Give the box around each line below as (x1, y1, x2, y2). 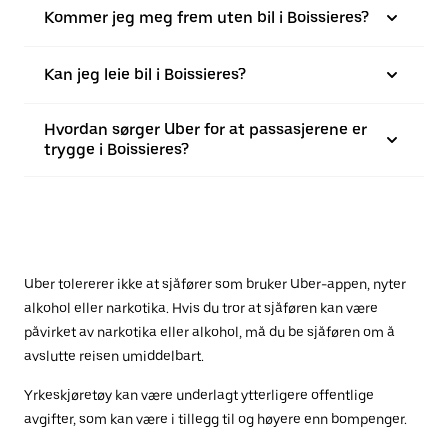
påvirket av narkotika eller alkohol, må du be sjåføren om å (24, 324, 395, 340)
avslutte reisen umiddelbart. (24, 348, 204, 364)
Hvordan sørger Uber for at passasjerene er (44, 120, 367, 139)
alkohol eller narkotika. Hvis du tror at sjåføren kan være (24, 300, 378, 316)
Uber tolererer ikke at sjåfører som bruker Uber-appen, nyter (24, 276, 406, 292)
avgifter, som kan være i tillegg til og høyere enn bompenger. (24, 411, 407, 427)
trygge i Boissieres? (44, 140, 189, 159)
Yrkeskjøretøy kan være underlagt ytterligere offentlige (24, 387, 374, 403)
